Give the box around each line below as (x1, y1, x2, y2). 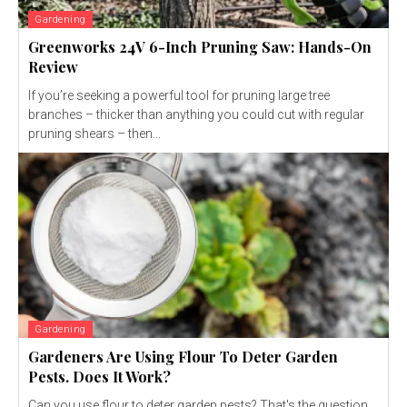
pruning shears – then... (28, 125, 161, 141)
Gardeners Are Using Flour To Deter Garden (28, 346, 338, 366)
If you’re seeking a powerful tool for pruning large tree (28, 87, 330, 103)
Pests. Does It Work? (28, 366, 171, 386)
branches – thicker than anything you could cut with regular (28, 106, 364, 122)
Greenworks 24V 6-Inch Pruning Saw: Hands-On (28, 36, 372, 56)
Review (28, 56, 78, 76)
